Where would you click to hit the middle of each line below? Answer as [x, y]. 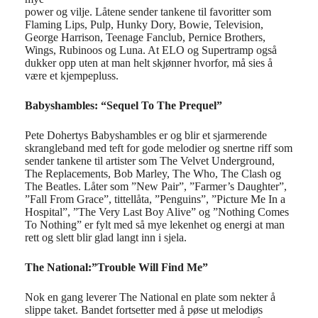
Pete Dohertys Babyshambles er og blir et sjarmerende [146, 135]
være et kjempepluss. [72, 76]
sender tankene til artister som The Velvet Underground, [150, 161]
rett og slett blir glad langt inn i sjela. [106, 237]
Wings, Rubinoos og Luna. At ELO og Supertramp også [151, 50]
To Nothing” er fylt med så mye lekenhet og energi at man [155, 225]
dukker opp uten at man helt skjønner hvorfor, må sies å [149, 63]
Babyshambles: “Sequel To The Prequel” [124, 105]
